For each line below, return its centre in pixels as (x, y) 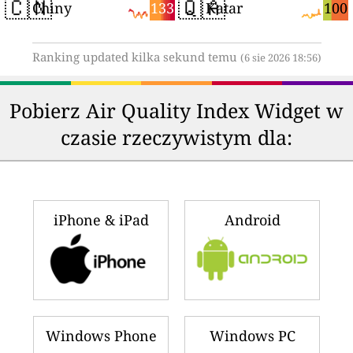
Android (252, 219)
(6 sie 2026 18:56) (281, 58)
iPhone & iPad (101, 219)
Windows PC (252, 336)
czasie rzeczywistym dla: (176, 137)
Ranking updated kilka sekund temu (136, 56)
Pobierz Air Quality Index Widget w (176, 110)
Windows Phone (101, 336)
